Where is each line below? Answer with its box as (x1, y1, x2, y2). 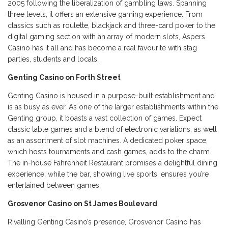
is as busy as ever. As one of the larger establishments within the (8, 103, 218, 111)
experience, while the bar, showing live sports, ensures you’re (8, 170, 209, 179)
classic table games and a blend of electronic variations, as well (8, 125, 217, 134)
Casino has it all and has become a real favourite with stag (8, 44, 197, 52)
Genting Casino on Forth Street (8, 73, 122, 82)
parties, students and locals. (8, 55, 101, 64)
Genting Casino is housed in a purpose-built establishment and (8, 92, 215, 100)
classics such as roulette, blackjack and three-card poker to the (8, 21, 215, 30)
